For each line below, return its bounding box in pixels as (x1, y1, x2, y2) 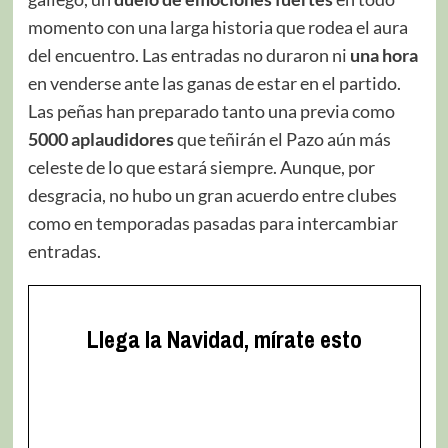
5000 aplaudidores (27, 127, 174, 150)
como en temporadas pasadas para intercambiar (27, 211, 398, 234)
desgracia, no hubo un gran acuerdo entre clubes (27, 183, 397, 206)
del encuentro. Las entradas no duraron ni (27, 43, 350, 66)
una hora (349, 43, 418, 66)
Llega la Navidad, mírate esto (86, 322, 362, 355)
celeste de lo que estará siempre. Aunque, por (27, 155, 375, 178)
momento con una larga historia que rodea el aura (27, 15, 408, 38)
